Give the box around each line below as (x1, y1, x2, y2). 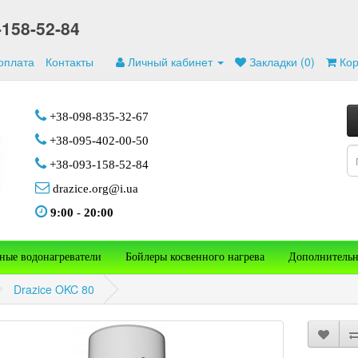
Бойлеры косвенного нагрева (125, 251, 265, 263)
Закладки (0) (249, 54, 315, 70)
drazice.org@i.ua (50, 182, 138, 195)
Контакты (46, 54, 93, 70)
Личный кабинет (128, 54, 213, 70)
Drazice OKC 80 (14, 281, 94, 297)
